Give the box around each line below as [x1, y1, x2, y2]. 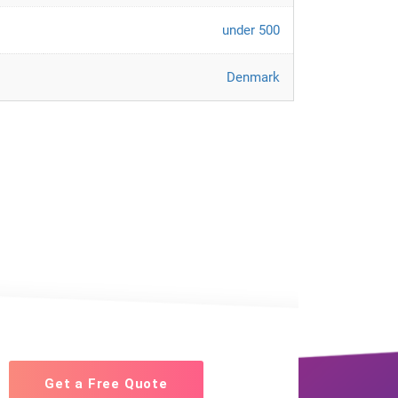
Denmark [226, 69, 280, 85]
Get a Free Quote [44, 376, 168, 393]
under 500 [221, 22, 280, 38]
